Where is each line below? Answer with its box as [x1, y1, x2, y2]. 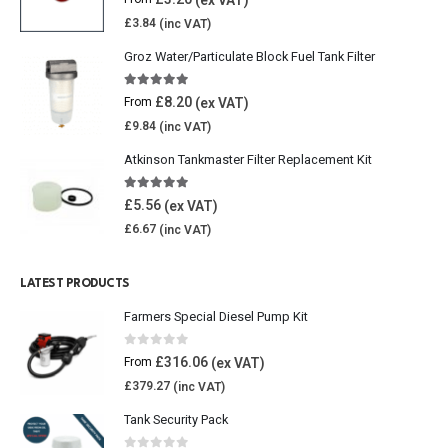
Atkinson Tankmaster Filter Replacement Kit [124, 152, 372, 168]
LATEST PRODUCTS [20, 278, 130, 291]
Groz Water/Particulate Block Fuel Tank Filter [124, 49, 375, 65]
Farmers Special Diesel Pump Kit [124, 309, 308, 325]
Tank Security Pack [124, 412, 228, 428]
